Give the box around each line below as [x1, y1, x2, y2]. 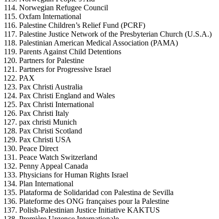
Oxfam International [19, 12, 82, 21]
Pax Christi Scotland [19, 127, 83, 135]
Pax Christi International [19, 100, 94, 109]
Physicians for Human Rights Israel [19, 171, 129, 179]
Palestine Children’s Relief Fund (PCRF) [19, 21, 146, 30]
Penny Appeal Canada [19, 162, 88, 171]
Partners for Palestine [19, 56, 85, 65]
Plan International [19, 179, 74, 188]
